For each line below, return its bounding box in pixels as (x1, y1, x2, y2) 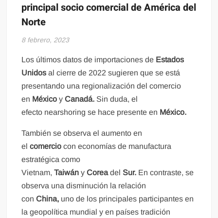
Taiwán (54, 168, 79, 177)
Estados (156, 55, 184, 64)
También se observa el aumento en (21, 128, 143, 137)
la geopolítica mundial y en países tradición (21, 207, 171, 216)
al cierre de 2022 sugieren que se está (46, 68, 181, 77)
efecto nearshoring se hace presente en (21, 108, 160, 116)
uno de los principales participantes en (59, 194, 194, 203)
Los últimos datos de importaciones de (21, 55, 156, 64)
